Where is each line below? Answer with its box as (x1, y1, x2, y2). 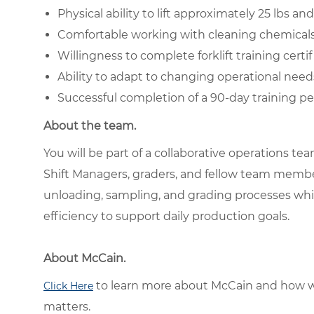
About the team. (43, 118, 136, 132)
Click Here (43, 279, 93, 292)
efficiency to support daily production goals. (43, 209, 289, 223)
